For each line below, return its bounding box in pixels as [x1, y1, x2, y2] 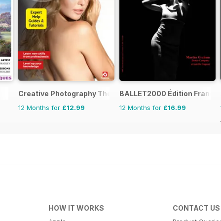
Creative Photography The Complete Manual [18, 89, 176, 98]
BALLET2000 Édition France [119, 89, 219, 98]
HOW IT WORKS [48, 203, 104, 212]
